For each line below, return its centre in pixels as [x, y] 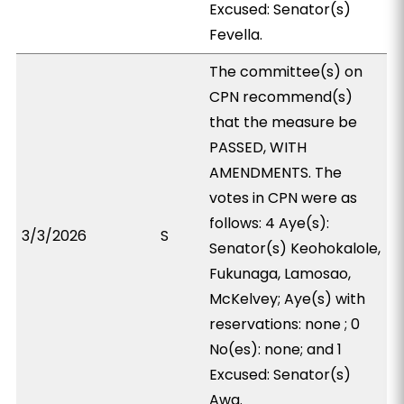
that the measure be [284, 122]
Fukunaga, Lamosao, [280, 274]
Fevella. [236, 35]
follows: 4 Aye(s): [270, 223]
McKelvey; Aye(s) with [288, 299]
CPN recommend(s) [281, 97]
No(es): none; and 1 [276, 349]
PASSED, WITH [258, 147]
